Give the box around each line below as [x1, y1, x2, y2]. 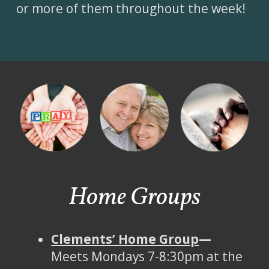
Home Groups [68, 181, 201, 216]
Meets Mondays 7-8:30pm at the [51, 248, 243, 265]
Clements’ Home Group [51, 231, 199, 248]
